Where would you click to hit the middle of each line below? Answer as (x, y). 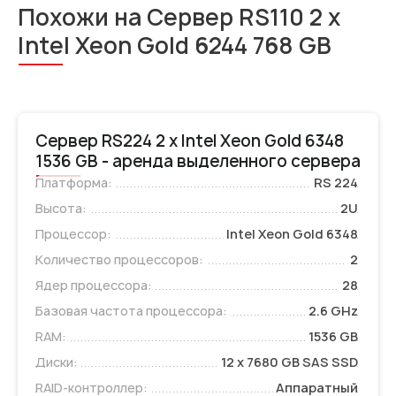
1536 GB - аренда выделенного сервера (198, 161)
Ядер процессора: (94, 285)
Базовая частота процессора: (131, 310)
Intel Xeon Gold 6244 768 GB (175, 45)
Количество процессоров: (119, 259)
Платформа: (74, 182)
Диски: (57, 362)
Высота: (61, 208)
